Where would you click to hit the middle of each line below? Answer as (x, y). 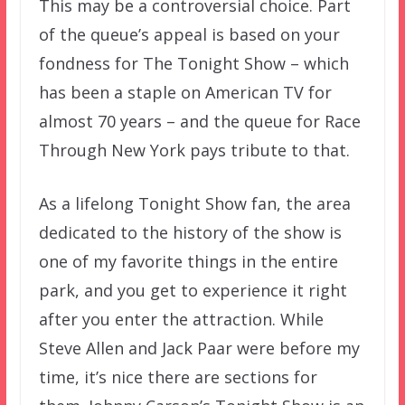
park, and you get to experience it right (193, 290)
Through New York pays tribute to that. (194, 150)
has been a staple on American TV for (185, 92)
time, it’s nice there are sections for (178, 377)
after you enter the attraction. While (181, 319)
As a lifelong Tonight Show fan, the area (194, 203)
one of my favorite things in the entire (188, 261)
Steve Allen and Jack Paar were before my (199, 348)
